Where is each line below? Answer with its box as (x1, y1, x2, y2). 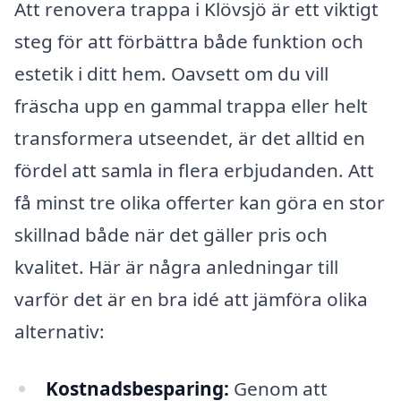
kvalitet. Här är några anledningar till (14, 254, 338, 280)
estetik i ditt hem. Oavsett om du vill (14, 61, 328, 87)
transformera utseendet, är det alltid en (14, 125, 365, 151)
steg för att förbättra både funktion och (14, 29, 363, 55)
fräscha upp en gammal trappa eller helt (14, 93, 368, 119)
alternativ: (14, 319, 105, 345)
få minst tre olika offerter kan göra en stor (14, 190, 385, 216)
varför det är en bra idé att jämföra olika (14, 286, 368, 312)
